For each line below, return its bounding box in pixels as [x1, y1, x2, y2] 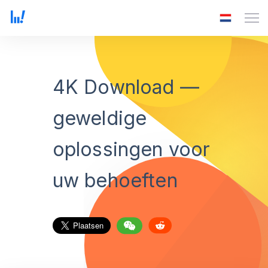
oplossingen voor [52, 138, 211, 161]
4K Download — [52, 75, 200, 99]
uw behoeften [52, 169, 178, 192]
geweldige [52, 106, 147, 130]
